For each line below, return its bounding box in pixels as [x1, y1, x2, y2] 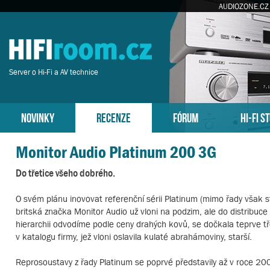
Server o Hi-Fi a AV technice [9, 67, 98, 77]
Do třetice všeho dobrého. [16, 167, 115, 179]
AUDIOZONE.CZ [218, 2, 269, 11]
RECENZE [96, 110, 131, 123]
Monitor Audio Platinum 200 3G [16, 143, 216, 162]
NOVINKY [21, 110, 54, 123]
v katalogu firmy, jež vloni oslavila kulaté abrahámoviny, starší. [16, 231, 252, 242]
